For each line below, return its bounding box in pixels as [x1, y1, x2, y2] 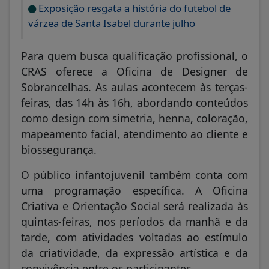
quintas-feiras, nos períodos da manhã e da [21, 214, 248, 229]
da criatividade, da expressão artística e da [21, 246, 248, 261]
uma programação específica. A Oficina [21, 183, 248, 198]
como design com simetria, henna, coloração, [21, 111, 248, 126]
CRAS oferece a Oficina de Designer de [21, 64, 248, 79]
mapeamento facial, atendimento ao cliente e [21, 127, 248, 142]
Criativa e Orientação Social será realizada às [21, 199, 248, 214]
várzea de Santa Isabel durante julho [28, 16, 195, 31]
